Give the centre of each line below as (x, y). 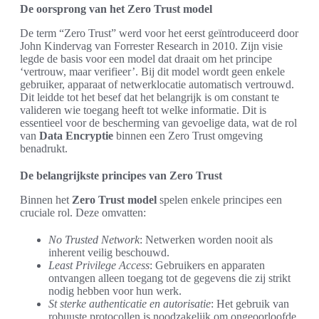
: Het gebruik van (250, 304)
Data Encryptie (76, 136)
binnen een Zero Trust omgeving (188, 136)
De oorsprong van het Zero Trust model (116, 9)
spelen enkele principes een (219, 200)
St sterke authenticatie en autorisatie (130, 304)
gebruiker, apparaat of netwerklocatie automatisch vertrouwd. (157, 85)
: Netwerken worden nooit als (206, 240)
